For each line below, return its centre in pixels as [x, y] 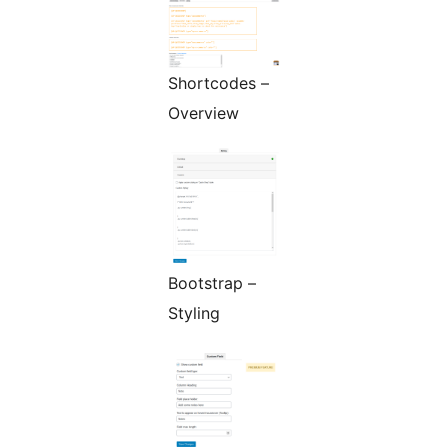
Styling [194, 313]
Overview [203, 113]
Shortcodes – [218, 83]
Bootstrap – [212, 283]
